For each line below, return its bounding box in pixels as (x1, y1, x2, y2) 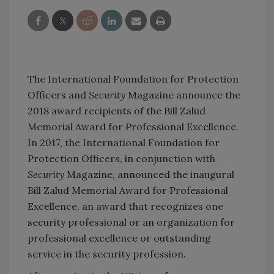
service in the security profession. (28, 247, 186, 260)
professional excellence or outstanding (28, 231, 211, 244)
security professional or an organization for (28, 215, 235, 228)
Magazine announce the (128, 88, 240, 101)
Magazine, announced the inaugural (67, 168, 234, 180)
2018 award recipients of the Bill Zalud (28, 104, 206, 117)
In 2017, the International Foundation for (28, 136, 220, 149)
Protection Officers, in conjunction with (28, 152, 215, 165)
